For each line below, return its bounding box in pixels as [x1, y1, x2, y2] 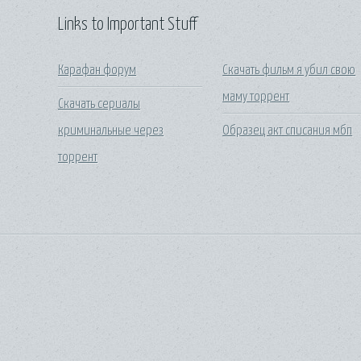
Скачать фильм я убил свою [222, 63, 356, 77]
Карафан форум [58, 63, 136, 77]
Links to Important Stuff [58, 16, 197, 34]
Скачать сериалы [58, 97, 140, 111]
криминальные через [58, 123, 164, 138]
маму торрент [222, 89, 290, 104]
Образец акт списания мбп [222, 123, 353, 138]
